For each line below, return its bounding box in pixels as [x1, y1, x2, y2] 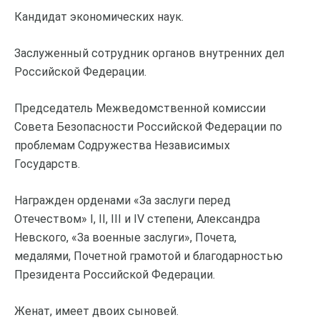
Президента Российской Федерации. [14, 267, 215, 281]
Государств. [14, 156, 80, 171]
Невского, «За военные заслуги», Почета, [14, 230, 236, 244]
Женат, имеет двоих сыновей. [14, 304, 179, 318]
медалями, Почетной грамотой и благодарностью [14, 249, 283, 263]
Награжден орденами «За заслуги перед [14, 193, 231, 207]
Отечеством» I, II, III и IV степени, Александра [14, 211, 260, 226]
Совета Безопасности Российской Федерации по [14, 119, 282, 134]
